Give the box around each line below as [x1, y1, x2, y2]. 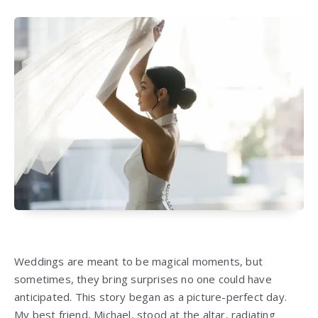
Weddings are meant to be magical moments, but [14, 253, 263, 268]
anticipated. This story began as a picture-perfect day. [14, 289, 287, 304]
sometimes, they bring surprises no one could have [14, 271, 272, 286]
